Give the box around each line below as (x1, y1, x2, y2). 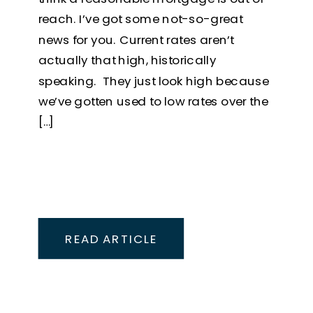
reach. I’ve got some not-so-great (38, 10, 243, 28)
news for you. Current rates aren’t (38, 31, 234, 48)
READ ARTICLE (64, 230, 157, 247)
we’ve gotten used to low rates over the (38, 92, 268, 110)
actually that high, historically (38, 52, 217, 68)
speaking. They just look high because (38, 72, 269, 89)
